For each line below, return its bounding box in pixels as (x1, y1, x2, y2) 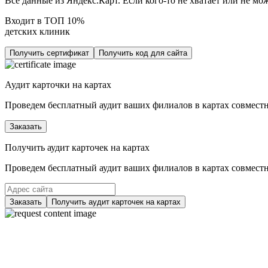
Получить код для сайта (99, 48, 187, 58)
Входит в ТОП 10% (5, 16, 84, 26)
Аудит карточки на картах (5, 80, 111, 90)
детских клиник (5, 26, 70, 37)
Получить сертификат (10, 48, 89, 58)
